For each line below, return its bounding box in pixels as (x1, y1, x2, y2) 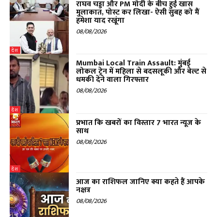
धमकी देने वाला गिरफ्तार (76, 73, 149, 87)
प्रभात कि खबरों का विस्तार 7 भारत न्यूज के (76, 116, 201, 129)
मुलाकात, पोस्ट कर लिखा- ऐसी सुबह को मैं (76, 5, 200, 19)
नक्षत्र (76, 183, 91, 197)
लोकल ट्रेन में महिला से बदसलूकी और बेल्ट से (76, 65, 207, 78)
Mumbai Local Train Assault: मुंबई (76, 57, 191, 70)
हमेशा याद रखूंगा (76, 14, 125, 27)
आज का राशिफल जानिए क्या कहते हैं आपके (76, 175, 205, 188)
